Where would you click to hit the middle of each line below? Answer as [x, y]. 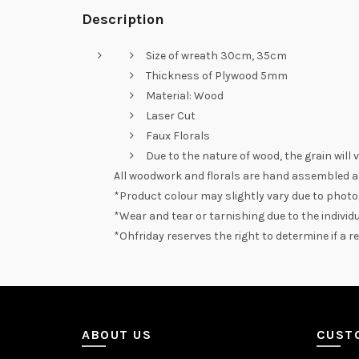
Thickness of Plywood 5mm [217, 75]
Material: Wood [185, 95]
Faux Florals [178, 135]
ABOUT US [117, 334]
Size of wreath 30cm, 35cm [216, 55]
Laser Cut [171, 115]
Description [123, 19]
